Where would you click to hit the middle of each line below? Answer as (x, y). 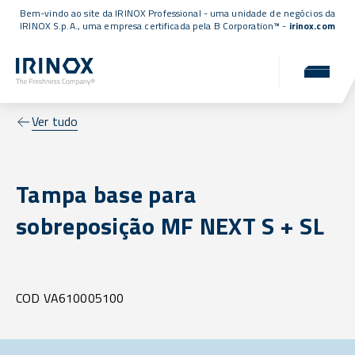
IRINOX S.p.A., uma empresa (82, 26)
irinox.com (312, 26)
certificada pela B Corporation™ (212, 26)
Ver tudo (55, 122)
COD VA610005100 (70, 298)
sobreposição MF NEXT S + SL (170, 226)
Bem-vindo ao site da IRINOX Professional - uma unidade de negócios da (177, 13)
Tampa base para (107, 195)
